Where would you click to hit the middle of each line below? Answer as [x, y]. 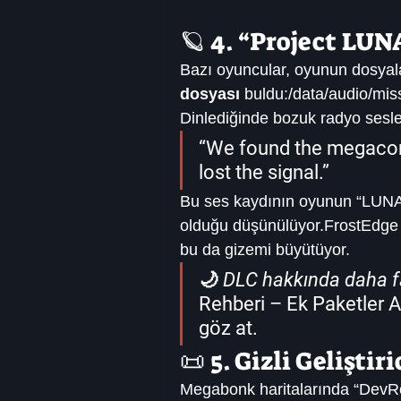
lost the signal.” [264, 173]
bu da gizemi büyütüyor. [265, 250]
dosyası [210, 94]
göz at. [228, 328]
